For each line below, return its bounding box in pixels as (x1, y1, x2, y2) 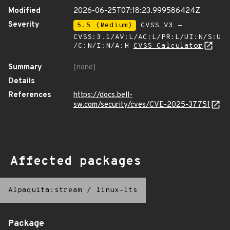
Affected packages (10, 154, 141, 169)
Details (8, 76, 35, 86)
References (8, 90, 51, 100)
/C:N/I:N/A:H (73, 42, 133, 50)
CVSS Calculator (133, 42, 203, 50)
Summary (8, 63, 42, 72)
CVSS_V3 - (136, 21, 182, 30)
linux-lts (96, 186, 138, 195)
